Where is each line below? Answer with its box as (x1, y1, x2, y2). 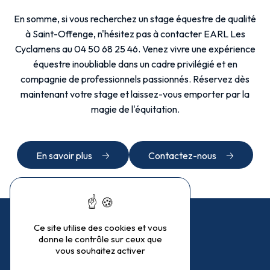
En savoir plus (36, 149, 92, 162)
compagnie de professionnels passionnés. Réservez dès (20, 73, 250, 86)
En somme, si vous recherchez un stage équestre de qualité (14, 13, 256, 25)
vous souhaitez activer (55, 245, 145, 257)
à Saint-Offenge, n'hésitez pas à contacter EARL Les (25, 28, 245, 40)
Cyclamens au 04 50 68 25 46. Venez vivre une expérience (14, 43, 256, 55)
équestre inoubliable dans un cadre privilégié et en (33, 58, 237, 71)
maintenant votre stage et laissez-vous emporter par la (20, 88, 250, 101)
